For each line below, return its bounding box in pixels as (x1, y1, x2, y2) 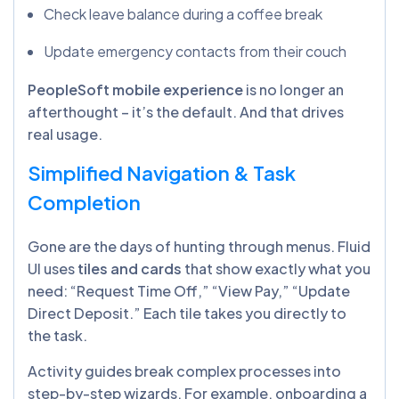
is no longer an (243, 79, 344, 99)
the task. (28, 325, 90, 345)
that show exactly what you (182, 258, 370, 278)
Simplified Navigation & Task (28, 159, 296, 185)
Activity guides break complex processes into (28, 361, 341, 380)
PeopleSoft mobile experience (28, 79, 243, 99)
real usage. (28, 124, 105, 143)
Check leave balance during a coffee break (44, 4, 325, 23)
